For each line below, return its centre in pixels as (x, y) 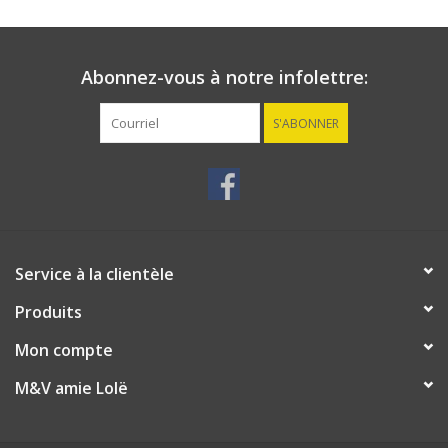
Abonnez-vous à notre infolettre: (224, 77)
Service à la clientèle (94, 274)
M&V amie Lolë (71, 388)
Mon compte (64, 350)
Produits (48, 312)
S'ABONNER (306, 124)
